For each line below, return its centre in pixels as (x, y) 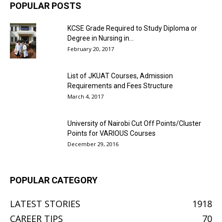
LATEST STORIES (45, 204)
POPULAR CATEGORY (54, 180)
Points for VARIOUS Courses (111, 133)
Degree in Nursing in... (101, 38)
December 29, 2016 (93, 144)
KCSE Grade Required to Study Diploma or (132, 28)
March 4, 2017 (85, 96)
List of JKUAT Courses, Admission (120, 76)
